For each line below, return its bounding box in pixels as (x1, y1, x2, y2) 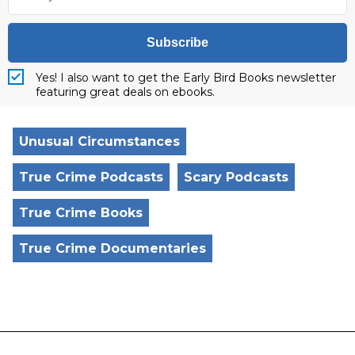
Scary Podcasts (184, 170, 288, 185)
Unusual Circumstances (19, 134, 180, 150)
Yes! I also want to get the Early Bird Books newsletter (36, 71, 336, 86)
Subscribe (147, 36, 208, 50)
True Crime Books (19, 205, 143, 221)
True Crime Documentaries (19, 241, 206, 257)
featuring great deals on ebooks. (36, 85, 215, 100)
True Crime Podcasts (19, 170, 163, 185)
